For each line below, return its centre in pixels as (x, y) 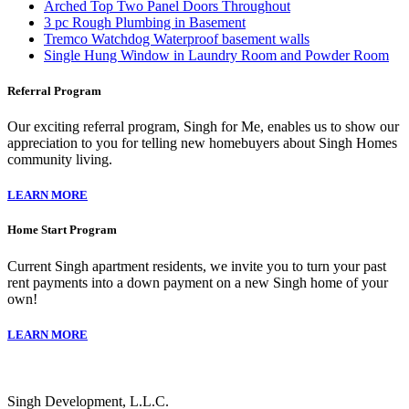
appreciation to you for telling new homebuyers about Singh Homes (202, 143)
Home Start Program (62, 230)
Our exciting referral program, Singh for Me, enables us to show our (203, 127)
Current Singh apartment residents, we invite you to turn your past (197, 266)
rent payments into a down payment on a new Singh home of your (198, 282)
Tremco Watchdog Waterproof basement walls (177, 38)
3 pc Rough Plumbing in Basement (145, 22)
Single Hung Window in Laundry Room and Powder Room (216, 55)
